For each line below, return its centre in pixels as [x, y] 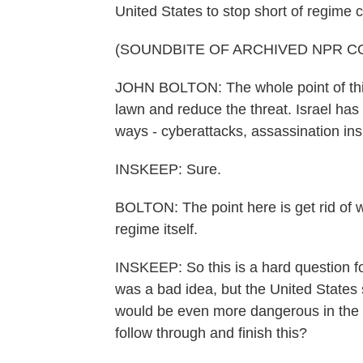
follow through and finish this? [211, 333]
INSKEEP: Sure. [168, 169]
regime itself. [156, 229]
